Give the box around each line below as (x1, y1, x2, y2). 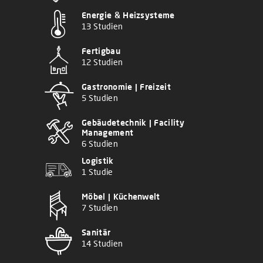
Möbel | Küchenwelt (82, 191, 160, 202)
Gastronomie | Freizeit (82, 82, 171, 92)
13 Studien (82, 21, 123, 32)
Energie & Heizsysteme (82, 10, 175, 21)
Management (82, 127, 134, 138)
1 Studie (82, 167, 113, 177)
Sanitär (82, 227, 111, 238)
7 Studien (82, 203, 118, 213)
